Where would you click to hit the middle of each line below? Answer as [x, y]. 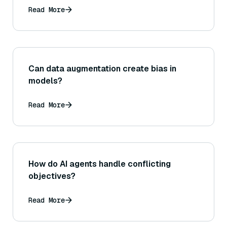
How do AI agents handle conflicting [100, 164]
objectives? [52, 176]
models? [45, 81]
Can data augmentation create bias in [102, 68]
